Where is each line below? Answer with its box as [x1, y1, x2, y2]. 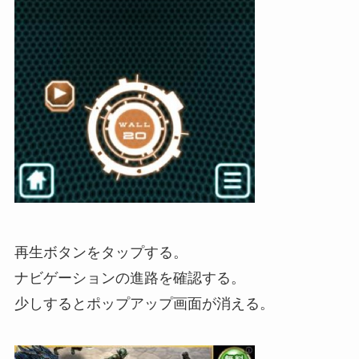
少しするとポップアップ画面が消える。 [14, 295, 274, 312]
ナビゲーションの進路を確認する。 [14, 269, 245, 286]
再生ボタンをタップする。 [14, 244, 188, 260]
